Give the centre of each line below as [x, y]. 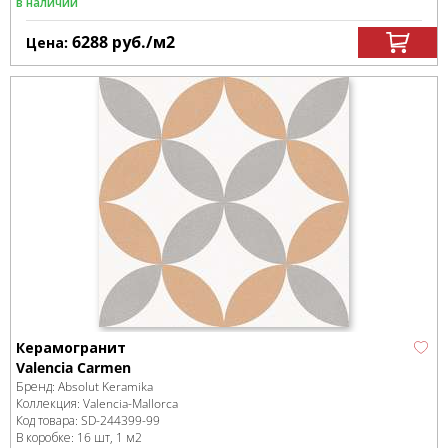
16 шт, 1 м [106, 437]
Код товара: [48, 420]
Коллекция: [49, 403]
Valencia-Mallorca [130, 403]
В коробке [43, 437]
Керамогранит [71, 347]
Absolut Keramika [105, 386]
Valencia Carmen [73, 367]
